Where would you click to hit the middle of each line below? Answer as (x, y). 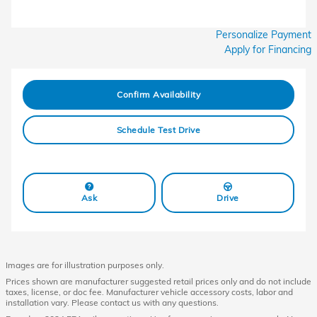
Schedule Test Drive (158, 129)
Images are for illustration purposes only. (85, 265)
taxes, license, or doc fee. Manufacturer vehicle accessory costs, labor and (149, 292)
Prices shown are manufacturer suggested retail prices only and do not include (158, 281)
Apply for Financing (268, 50)
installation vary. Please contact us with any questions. (112, 302)
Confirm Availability (158, 95)
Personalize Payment (264, 35)
